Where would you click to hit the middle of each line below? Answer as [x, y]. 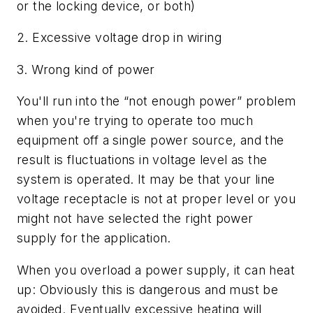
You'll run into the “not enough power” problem [156, 101]
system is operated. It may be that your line [146, 180]
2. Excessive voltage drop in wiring [119, 38]
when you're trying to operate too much [135, 121]
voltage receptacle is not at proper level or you [156, 199]
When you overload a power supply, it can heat [156, 270]
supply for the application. [94, 238]
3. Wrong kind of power [86, 69]
